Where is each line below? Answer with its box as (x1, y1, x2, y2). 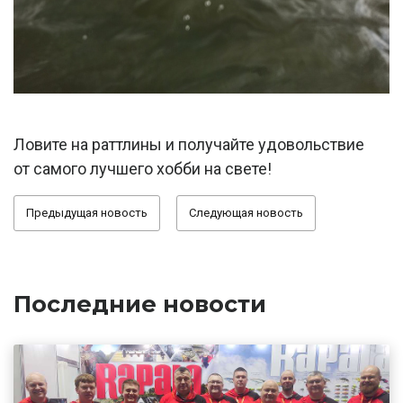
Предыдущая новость (26, 206, 148, 220)
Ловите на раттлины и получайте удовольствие (13, 135, 364, 155)
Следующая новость (189, 206, 303, 220)
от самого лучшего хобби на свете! (13, 159, 272, 179)
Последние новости (13, 289, 266, 318)
